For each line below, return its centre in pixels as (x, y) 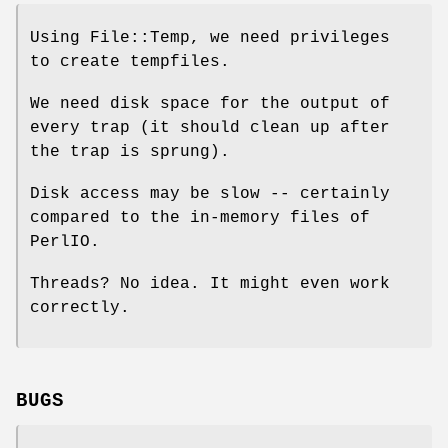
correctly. (80, 308)
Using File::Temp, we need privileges (210, 38)
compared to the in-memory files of (200, 218)
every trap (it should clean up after (210, 128)
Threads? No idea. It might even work (210, 284)
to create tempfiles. (130, 62)
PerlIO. (65, 242)
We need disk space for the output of (210, 104)
